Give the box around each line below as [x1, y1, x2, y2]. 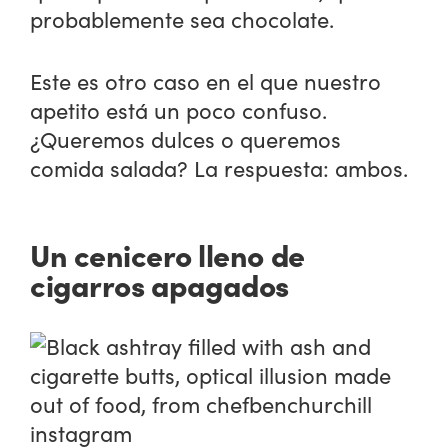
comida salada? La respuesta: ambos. [30, 152, 409, 183]
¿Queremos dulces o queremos [30, 123, 342, 154]
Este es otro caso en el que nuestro [30, 65, 382, 96]
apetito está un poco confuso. [30, 94, 328, 125]
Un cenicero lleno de [30, 233, 305, 276]
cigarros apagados [30, 263, 289, 306]
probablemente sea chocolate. [30, 3, 335, 34]
